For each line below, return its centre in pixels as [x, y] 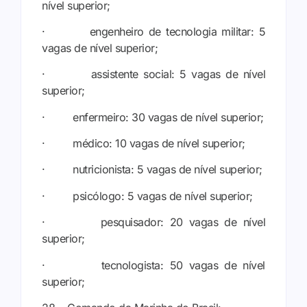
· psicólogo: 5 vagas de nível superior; [147, 196]
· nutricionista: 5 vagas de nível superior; [152, 170]
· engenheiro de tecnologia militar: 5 [153, 31]
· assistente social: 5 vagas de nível [153, 74]
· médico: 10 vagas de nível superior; [144, 144]
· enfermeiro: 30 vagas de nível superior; [153, 117]
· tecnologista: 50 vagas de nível [153, 265]
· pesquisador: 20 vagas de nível [153, 222]
